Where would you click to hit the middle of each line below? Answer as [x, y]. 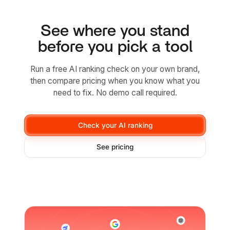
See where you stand [115, 31]
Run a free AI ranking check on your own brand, [115, 69]
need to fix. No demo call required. [115, 92]
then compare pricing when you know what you [115, 81]
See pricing [115, 147]
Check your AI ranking [115, 126]
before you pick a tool [115, 47]
